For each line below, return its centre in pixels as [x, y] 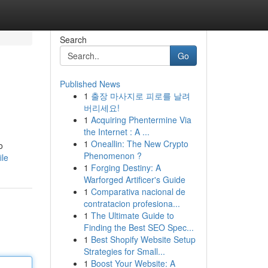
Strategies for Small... [124, 251]
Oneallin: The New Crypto [139, 144]
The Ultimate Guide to [132, 215]
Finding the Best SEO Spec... [138, 227]
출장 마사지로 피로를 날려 [140, 96]
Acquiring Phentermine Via [141, 120]
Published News [90, 84]
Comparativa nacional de [138, 191]
